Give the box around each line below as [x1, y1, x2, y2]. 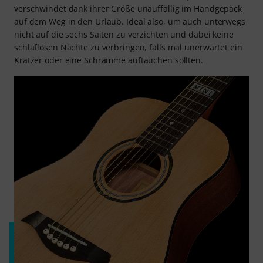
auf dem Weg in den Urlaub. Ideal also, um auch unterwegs [14, 16, 245, 28]
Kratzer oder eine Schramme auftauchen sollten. [14, 55, 203, 66]
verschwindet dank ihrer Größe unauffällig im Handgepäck [14, 3, 242, 15]
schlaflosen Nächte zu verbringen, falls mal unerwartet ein [14, 42, 242, 53]
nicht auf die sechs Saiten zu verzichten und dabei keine [14, 29, 234, 41]
